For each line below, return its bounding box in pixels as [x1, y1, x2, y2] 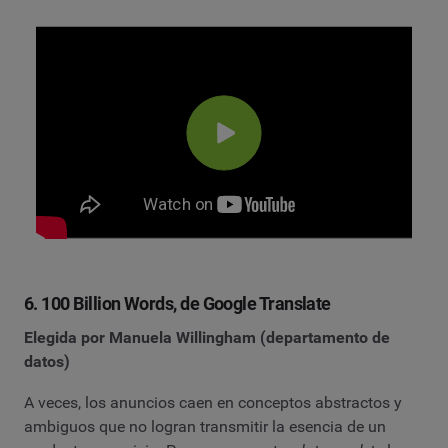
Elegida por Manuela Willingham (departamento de [24, 327, 390, 347]
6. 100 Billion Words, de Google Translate [24, 292, 331, 314]
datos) [24, 351, 70, 371]
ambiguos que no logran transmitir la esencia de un [24, 417, 386, 437]
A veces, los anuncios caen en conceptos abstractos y [24, 393, 402, 413]
